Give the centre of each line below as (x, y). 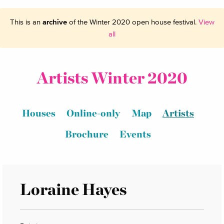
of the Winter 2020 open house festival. (132, 22)
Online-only (93, 113)
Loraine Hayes (73, 189)
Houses (38, 113)
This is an (26, 22)
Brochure (86, 134)
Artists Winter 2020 (112, 78)
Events (135, 134)
